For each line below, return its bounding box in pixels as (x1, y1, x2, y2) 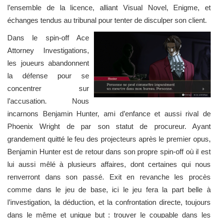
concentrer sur (7, 84, 89, 92)
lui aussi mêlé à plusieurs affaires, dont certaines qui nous (7, 160, 211, 168)
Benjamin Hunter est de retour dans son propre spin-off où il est (7, 147, 211, 156)
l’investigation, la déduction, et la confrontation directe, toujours (7, 198, 211, 206)
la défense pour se (7, 72, 89, 80)
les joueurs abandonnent (7, 59, 89, 67)
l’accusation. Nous (7, 97, 89, 105)
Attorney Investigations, (7, 46, 89, 54)
